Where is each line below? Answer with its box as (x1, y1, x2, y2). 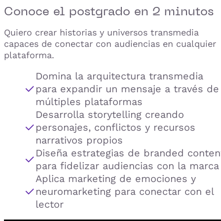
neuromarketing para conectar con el (36, 185, 214, 197)
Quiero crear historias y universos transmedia (4, 27, 199, 37)
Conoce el (4, 3, 69, 18)
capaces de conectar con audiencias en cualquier (4, 38, 216, 49)
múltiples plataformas (36, 95, 143, 108)
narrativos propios (36, 134, 123, 146)
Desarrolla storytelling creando (36, 108, 184, 120)
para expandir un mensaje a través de (36, 82, 219, 95)
